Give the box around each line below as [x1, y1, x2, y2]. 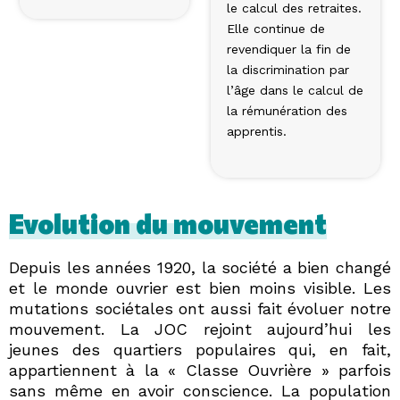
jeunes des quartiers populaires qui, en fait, [9, 340, 391, 360]
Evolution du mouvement [9, 206, 327, 240]
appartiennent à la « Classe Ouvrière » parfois [9, 361, 391, 380]
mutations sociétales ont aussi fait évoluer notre [9, 299, 391, 319]
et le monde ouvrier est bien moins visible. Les [9, 279, 391, 298]
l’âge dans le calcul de [227, 82, 363, 97]
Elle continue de [227, 21, 325, 36]
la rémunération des [227, 103, 347, 118]
